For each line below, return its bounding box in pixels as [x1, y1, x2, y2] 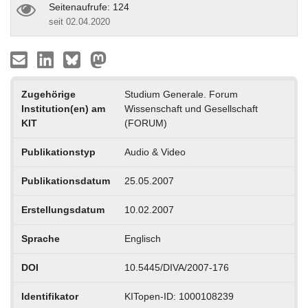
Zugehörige [21, 88, 76, 100]
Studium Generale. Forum [124, 88, 238, 100]
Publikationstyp [21, 146, 96, 157]
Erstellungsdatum [21, 203, 104, 215]
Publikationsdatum [21, 175, 110, 186]
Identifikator [21, 290, 78, 302]
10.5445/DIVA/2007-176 [124, 261, 229, 273]
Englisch [124, 232, 161, 244]
